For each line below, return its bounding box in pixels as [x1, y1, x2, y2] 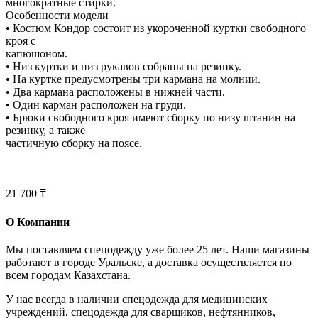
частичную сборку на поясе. [6, 136, 142, 149]
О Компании [6, 216, 70, 229]
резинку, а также [6, 124, 85, 136]
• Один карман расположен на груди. [6, 98, 186, 111]
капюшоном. [6, 47, 67, 60]
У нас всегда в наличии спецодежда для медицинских [6, 293, 268, 306]
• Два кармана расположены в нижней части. [6, 85, 225, 98]
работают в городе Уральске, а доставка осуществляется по [6, 256, 292, 269]
